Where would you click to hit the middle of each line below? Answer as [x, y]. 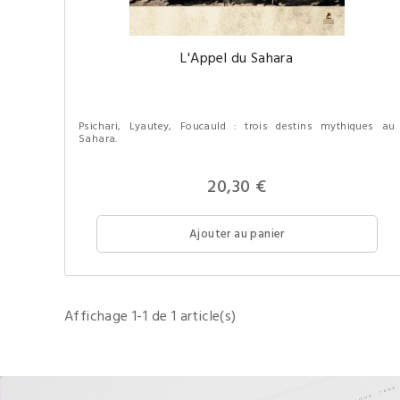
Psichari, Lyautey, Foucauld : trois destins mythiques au [237, 127]
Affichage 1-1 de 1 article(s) [150, 317]
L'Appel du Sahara [237, 59]
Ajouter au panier [237, 234]
